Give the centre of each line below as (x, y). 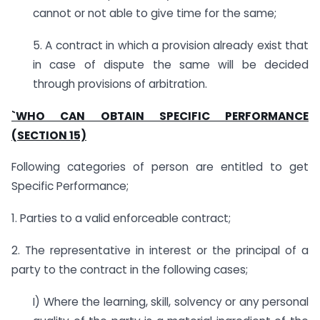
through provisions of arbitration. (120, 84)
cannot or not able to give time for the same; (155, 13)
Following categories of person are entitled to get (160, 167)
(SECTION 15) (49, 135)
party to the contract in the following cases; (130, 269)
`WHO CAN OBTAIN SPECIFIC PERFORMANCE (160, 116)
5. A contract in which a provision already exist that (171, 45)
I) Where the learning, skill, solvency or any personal (171, 301)
